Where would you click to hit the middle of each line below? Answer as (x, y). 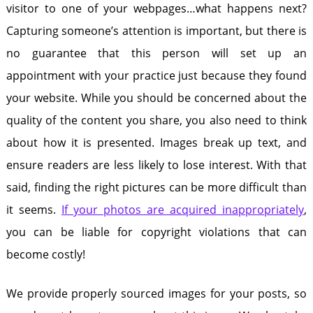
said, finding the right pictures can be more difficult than (156, 187)
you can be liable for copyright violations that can (156, 232)
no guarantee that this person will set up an (156, 53)
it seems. (34, 210)
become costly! (47, 254)
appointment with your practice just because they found (156, 75)
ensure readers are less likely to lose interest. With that (156, 165)
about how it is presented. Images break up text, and (156, 143)
